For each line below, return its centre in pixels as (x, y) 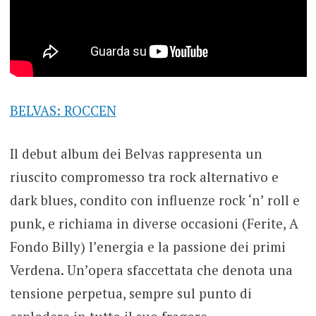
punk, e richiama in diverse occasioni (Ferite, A (154, 224)
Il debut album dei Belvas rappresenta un (136, 154)
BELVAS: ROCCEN (63, 110)
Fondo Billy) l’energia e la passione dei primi (147, 247)
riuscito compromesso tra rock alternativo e (144, 177)
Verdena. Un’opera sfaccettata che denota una (151, 270)
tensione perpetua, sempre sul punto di (130, 293)
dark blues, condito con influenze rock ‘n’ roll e (154, 200)
